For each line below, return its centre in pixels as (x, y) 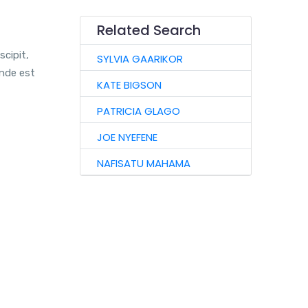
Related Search (148, 30)
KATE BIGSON (129, 85)
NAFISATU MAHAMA (143, 163)
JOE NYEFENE (127, 137)
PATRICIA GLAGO (138, 111)
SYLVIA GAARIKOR (140, 59)
